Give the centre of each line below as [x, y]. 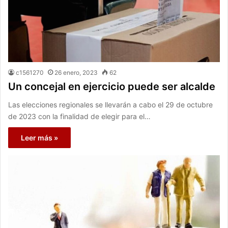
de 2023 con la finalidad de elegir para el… [79, 116]
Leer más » [39, 137]
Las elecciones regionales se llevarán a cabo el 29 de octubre [110, 104]
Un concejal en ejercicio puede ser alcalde [112, 86]
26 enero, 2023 [76, 72]
